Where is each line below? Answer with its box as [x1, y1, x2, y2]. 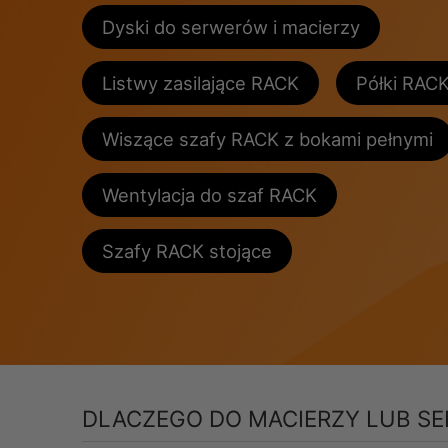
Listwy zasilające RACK [102, 71, 299, 94]
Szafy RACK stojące [102, 239, 272, 262]
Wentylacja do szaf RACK [102, 183, 317, 206]
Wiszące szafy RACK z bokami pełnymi [102, 127, 433, 150]
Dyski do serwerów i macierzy [102, 15, 360, 38]
